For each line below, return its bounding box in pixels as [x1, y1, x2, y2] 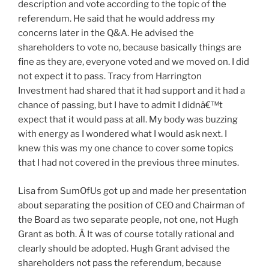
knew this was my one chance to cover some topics [18, 143, 234, 154]
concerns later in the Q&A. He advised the [18, 28, 194, 39]
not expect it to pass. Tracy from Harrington [18, 71, 202, 82]
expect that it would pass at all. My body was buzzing [18, 114, 238, 125]
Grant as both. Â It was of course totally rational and [18, 228, 234, 240]
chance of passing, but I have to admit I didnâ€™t [18, 100, 223, 111]
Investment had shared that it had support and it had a [18, 85, 245, 97]
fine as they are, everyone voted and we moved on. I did [18, 56, 249, 68]
